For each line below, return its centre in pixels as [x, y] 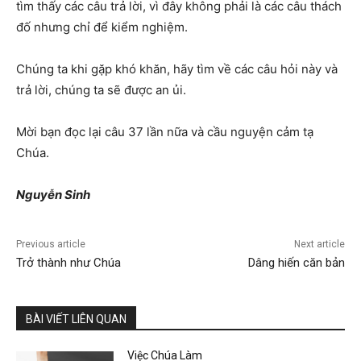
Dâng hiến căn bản [296, 263]
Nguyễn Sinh [53, 195]
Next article [319, 245]
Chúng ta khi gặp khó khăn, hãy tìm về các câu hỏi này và [177, 69]
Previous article [51, 245]
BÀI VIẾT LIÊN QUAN [76, 320]
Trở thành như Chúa [68, 263]
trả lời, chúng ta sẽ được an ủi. [101, 90]
